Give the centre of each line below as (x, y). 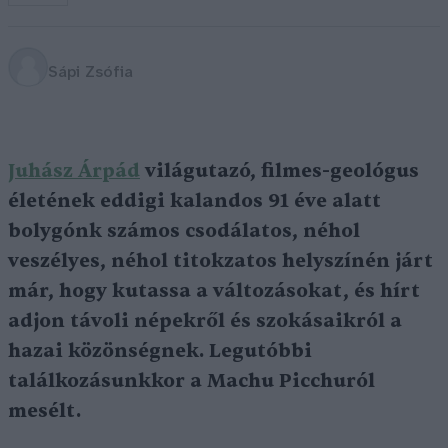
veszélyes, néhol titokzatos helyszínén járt (220, 261)
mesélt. (44, 411)
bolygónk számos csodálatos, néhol (184, 231)
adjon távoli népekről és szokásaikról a (205, 321)
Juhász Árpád (74, 171)
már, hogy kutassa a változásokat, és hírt (214, 291)
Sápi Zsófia (90, 72)
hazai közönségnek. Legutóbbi (160, 351)
